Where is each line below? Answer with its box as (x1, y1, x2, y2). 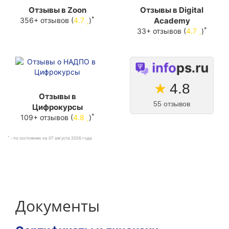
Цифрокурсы (32, 102, 83, 112)
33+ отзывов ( (136, 27, 186, 36)
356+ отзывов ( (20, 16, 74, 25)
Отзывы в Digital (140, 5, 203, 15)
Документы (15, 195, 100, 217)
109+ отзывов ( (20, 113, 73, 122)
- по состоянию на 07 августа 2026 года (9, 135, 92, 141)
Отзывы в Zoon (28, 5, 86, 15)
